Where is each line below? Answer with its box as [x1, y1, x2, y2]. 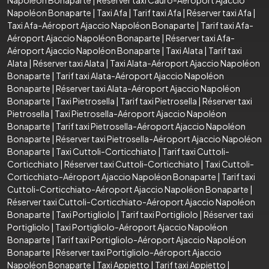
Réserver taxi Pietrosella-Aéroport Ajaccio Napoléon [56, 133, 262, 144]
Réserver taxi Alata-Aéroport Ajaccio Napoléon [56, 82, 240, 94]
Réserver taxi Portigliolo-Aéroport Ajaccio [56, 246, 222, 258]
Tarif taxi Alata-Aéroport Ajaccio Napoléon [56, 70, 224, 81]
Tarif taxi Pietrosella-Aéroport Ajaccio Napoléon [56, 120, 246, 131]
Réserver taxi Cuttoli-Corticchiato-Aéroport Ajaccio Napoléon [7, 196, 255, 207]
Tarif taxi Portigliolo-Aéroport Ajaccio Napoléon [56, 234, 246, 245]
